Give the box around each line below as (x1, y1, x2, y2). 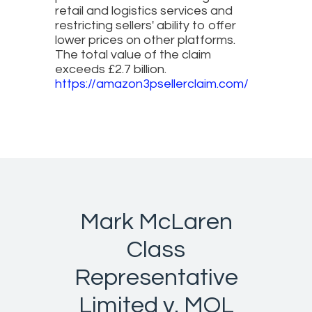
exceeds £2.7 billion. (55, 62, 166, 76)
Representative (74, 265, 238, 290)
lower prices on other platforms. (55, 33, 235, 47)
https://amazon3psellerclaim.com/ (55, 77, 249, 91)
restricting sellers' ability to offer (55, 18, 236, 32)
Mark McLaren (79, 209, 233, 234)
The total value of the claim (55, 47, 211, 61)
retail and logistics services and (55, 3, 233, 17)
